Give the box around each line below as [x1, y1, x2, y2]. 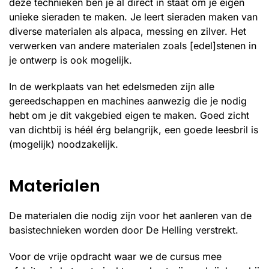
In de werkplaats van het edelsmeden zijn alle [9, 80, 214, 92]
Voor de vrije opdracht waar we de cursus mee [9, 250, 222, 262]
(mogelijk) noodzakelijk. [9, 138, 118, 150]
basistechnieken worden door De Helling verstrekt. [9, 224, 238, 236]
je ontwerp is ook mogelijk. [9, 54, 132, 66]
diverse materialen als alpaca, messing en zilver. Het [9, 25, 246, 37]
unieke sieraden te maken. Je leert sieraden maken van [9, 11, 258, 23]
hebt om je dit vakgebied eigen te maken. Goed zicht [9, 109, 249, 121]
